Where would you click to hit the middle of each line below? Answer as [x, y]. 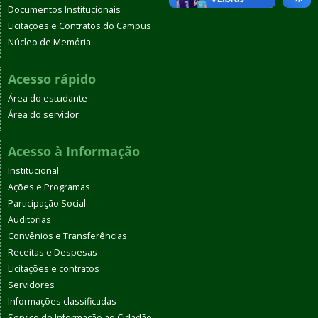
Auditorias [29, 219]
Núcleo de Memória [49, 42]
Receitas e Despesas [53, 252]
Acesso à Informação [74, 151]
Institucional [33, 170]
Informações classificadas [62, 301]
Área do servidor [43, 114]
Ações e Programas [49, 187]
